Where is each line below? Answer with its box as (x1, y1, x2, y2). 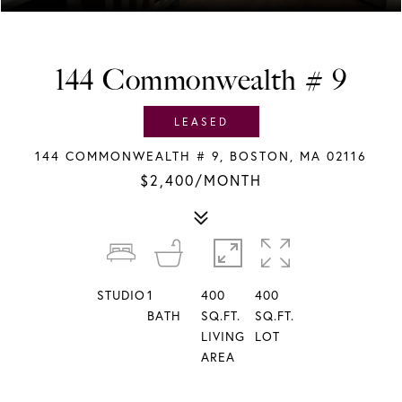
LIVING (201, 328, 245, 345)
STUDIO (96, 287, 145, 303)
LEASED (173, 115, 229, 128)
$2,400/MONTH (140, 171, 262, 189)
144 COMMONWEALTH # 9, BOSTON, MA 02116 (35, 148, 367, 164)
